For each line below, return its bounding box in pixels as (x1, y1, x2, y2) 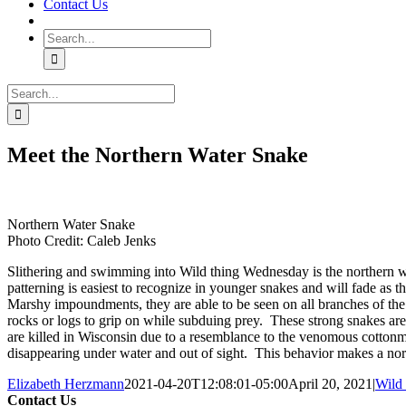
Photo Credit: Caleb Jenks (7, 232, 156, 248)
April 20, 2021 (288, 375, 372, 391)
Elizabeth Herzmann (7, 375, 124, 391)
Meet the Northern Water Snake (7, 142, 308, 167)
